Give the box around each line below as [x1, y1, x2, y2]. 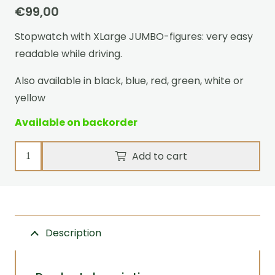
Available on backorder [15, 115, 137, 130]
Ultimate [15, 160, 57, 174]
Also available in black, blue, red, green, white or [15, 73, 244, 88]
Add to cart [132, 149, 187, 163]
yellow [15, 90, 45, 105]
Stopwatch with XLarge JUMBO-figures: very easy [15, 29, 253, 44]
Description [45, 225, 101, 240]
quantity [15, 211, 55, 226]
